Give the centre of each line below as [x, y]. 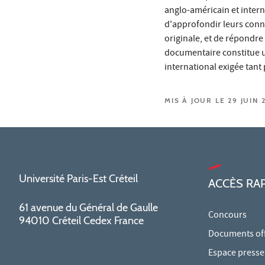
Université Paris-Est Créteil [78, 178]
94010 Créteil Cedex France [81, 220]
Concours [227, 216]
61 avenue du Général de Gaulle [88, 207]
